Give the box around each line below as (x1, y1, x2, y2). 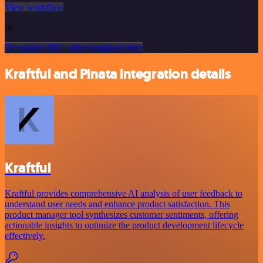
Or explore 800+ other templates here (5, 42, 143, 52)
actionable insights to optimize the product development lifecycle (5, 220, 244, 231)
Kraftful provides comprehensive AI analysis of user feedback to (5, 188, 242, 199)
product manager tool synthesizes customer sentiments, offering (5, 210, 238, 220)
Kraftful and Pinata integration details (5, 64, 231, 83)
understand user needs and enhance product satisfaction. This (5, 199, 230, 210)
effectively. (5, 231, 45, 241)
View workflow (5, 2, 63, 12)
